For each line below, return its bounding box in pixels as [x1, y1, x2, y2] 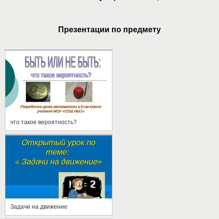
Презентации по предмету [58, 25, 161, 34]
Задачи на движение [10, 203, 67, 210]
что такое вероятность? [10, 118, 77, 126]
